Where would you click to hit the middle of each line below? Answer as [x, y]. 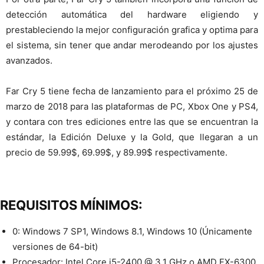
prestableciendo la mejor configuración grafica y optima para [132, 30]
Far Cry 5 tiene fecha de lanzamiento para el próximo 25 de [132, 91]
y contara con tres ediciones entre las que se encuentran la [132, 122]
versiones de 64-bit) [55, 247]
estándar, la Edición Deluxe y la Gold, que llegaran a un [132, 137]
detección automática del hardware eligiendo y [132, 15]
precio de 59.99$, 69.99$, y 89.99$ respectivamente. [117, 153]
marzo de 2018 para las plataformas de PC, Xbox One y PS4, [132, 107]
